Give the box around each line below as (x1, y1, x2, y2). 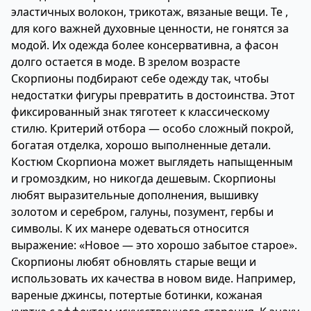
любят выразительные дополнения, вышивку (11, 187, 258, 203)
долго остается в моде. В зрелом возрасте (11, 54, 240, 69)
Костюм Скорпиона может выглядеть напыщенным (11, 154, 293, 169)
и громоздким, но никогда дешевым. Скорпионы (11, 171, 276, 186)
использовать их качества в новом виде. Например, (11, 271, 296, 286)
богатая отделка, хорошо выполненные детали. (11, 137, 271, 153)
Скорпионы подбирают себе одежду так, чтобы (11, 71, 269, 86)
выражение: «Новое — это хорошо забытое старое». (11, 237, 297, 253)
